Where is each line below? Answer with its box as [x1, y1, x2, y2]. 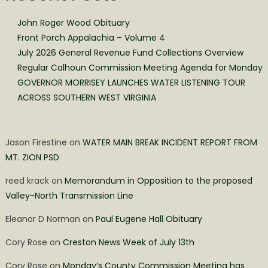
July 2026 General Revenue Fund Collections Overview [17, 46, 243, 59]
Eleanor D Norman [5, 212, 80, 225]
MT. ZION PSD [5, 151, 59, 163]
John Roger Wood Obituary [17, 16, 130, 29]
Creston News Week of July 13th [62, 236, 194, 248]
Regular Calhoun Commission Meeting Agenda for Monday [17, 61, 263, 74]
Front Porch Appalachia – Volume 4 [17, 31, 165, 44]
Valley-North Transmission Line [5, 189, 133, 202]
